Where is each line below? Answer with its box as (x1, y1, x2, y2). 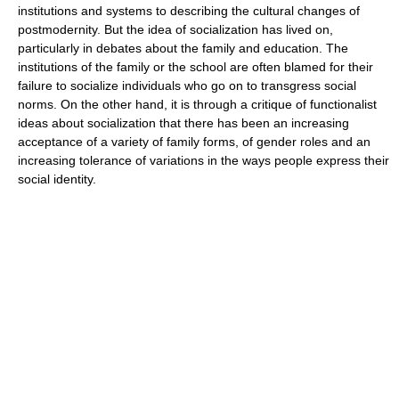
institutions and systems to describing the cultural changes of (18, 4, 360, 18)
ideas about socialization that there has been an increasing (18, 116, 349, 130)
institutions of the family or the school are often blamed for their (18, 60, 373, 74)
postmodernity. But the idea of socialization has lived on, (18, 22, 333, 37)
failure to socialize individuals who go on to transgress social (18, 78, 356, 93)
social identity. (18, 172, 96, 186)
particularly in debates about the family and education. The (18, 41, 348, 55)
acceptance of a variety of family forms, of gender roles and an (18, 134, 370, 149)
